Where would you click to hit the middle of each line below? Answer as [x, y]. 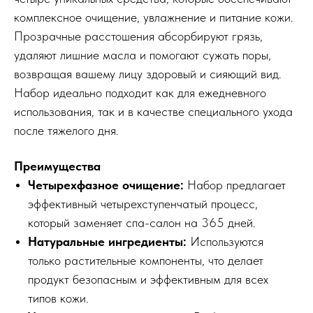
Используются [225, 242]
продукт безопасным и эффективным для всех [148, 279]
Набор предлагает [236, 185]
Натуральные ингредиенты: [107, 242]
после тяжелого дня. [66, 131]
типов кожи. [58, 298]
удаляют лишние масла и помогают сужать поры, [143, 55]
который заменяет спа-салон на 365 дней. [142, 223]
